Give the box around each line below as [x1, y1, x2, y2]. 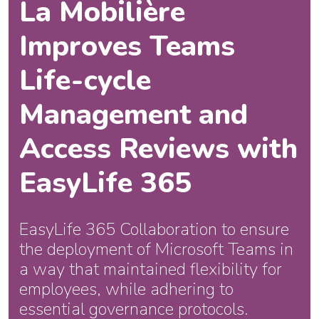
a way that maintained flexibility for [19, 258, 282, 281]
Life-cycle [19, 61, 151, 100]
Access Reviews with [19, 130, 298, 169]
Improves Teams [19, 27, 235, 66]
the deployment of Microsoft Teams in [19, 238, 293, 261]
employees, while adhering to [19, 278, 234, 301]
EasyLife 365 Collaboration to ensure [19, 218, 289, 241]
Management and [19, 95, 248, 135]
